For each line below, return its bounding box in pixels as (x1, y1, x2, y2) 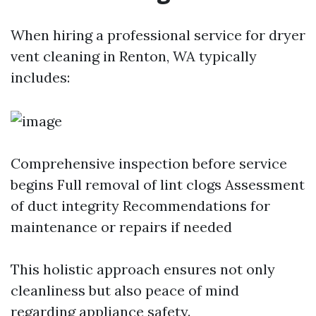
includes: (11, 68, 70, 86)
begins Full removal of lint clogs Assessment (11, 176, 305, 193)
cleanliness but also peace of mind (11, 281, 239, 299)
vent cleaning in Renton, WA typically (11, 47, 257, 65)
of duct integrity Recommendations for (11, 197, 270, 214)
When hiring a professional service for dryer (11, 26, 305, 44)
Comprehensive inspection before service (11, 154, 287, 172)
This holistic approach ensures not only (11, 260, 275, 278)
